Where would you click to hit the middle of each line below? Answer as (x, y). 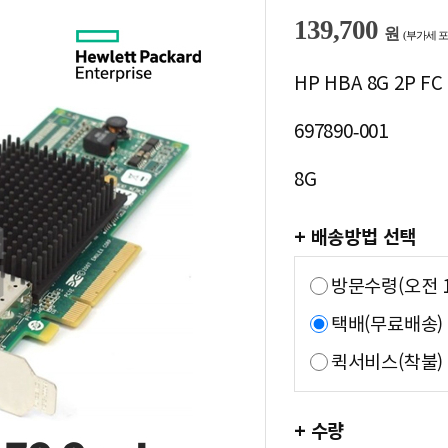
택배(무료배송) (387, 324)
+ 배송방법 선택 (355, 237)
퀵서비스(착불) (387, 362)
